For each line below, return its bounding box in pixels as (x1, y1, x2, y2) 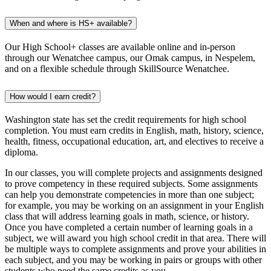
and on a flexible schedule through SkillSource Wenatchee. (5, 63, 229, 74)
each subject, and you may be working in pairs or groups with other (5, 255, 262, 266)
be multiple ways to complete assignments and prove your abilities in (5, 244, 266, 255)
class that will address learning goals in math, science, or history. (5, 211, 249, 222)
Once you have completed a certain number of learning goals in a (5, 222, 253, 233)
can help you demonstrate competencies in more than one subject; (5, 189, 254, 200)
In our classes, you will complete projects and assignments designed (5, 168, 263, 178)
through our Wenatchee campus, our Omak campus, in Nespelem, (5, 52, 255, 63)
